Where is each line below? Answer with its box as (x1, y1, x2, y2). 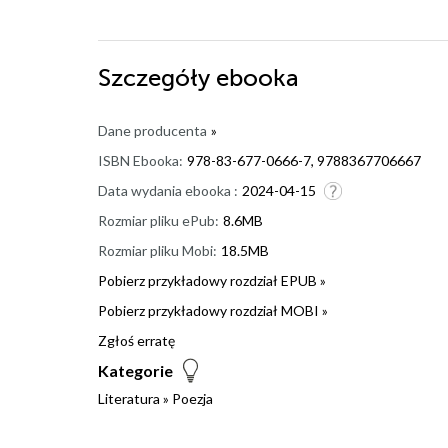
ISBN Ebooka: (98, 151, 183, 169)
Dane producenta (98, 121, 207, 139)
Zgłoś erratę (98, 331, 175, 349)
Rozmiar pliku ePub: (98, 211, 219, 229)
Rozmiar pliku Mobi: (98, 241, 217, 259)
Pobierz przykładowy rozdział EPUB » (98, 271, 326, 289)
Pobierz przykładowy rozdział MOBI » (98, 301, 328, 319)
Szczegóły (98, 64, 216, 92)
